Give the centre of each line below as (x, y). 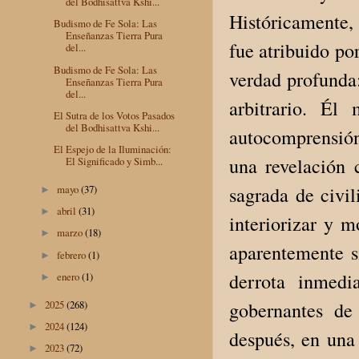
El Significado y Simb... (115, 161)
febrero (73, 254)
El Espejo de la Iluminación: (113, 149)
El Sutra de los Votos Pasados (115, 115)
